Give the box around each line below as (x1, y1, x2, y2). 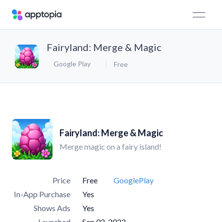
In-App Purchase (14, 189, 70, 199)
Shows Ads (34, 203, 70, 213)
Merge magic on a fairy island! (59, 142, 162, 151)
